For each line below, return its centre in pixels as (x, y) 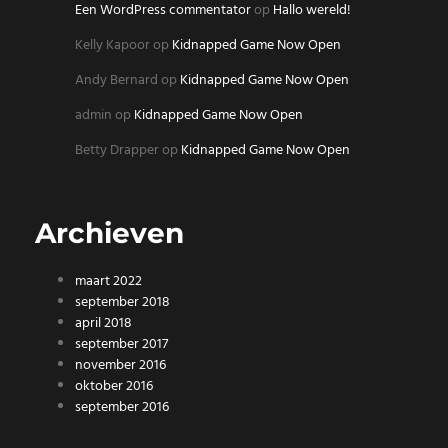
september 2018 (122, 303)
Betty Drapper (117, 151)
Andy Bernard (116, 81)
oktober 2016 (114, 387)
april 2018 (103, 324)
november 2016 (120, 366)
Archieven (109, 233)
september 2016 (122, 408)
